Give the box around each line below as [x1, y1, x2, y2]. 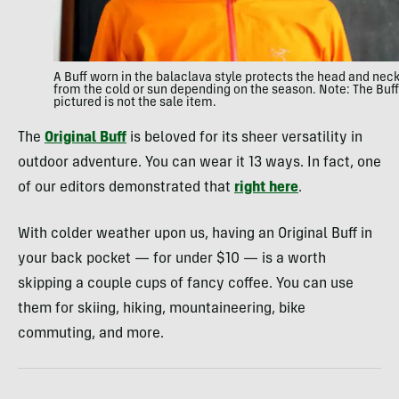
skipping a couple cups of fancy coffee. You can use [18, 276, 354, 291]
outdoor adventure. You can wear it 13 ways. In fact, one [18, 155, 381, 170]
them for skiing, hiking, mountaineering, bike [18, 301, 305, 316]
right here [234, 180, 298, 195]
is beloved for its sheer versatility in [126, 130, 362, 145]
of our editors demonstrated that [18, 180, 234, 195]
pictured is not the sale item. [53, 96, 216, 110]
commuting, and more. [18, 326, 164, 341]
